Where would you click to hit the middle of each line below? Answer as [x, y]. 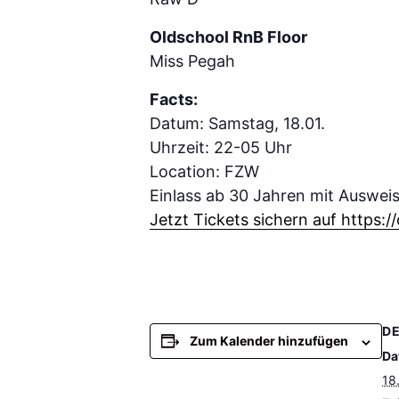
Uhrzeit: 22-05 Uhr [221, 148]
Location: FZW [204, 172]
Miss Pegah [192, 61]
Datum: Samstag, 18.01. [237, 124]
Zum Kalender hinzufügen [269, 341]
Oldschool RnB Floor [228, 37]
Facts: [174, 100]
